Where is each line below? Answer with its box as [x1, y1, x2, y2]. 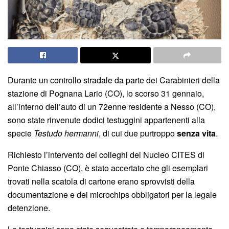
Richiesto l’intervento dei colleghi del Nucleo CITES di [8, 148, 204, 161]
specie [8, 127, 34, 139]
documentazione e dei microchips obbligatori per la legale [8, 188, 217, 200]
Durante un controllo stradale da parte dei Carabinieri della [8, 74, 220, 86]
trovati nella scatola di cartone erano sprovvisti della [8, 175, 195, 187]
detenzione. [8, 201, 50, 214]
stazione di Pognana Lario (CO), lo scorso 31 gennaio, [8, 87, 204, 99]
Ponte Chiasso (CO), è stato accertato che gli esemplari [8, 162, 208, 174]
